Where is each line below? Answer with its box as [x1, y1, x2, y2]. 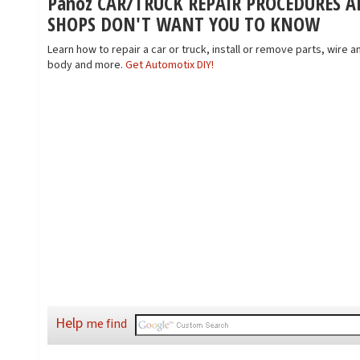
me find [86, 315, 127, 333]
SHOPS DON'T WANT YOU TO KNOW [47, 10, 320, 37]
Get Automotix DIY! [125, 57, 214, 73]
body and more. [47, 57, 125, 73]
